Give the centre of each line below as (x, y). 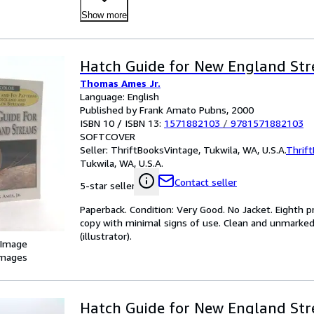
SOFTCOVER (108, 136)
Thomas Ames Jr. (120, 83)
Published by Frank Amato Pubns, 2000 (167, 110)
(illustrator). (106, 236)
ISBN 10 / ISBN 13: (122, 123)
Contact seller (206, 182)
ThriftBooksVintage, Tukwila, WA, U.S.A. (198, 150)
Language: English (120, 96)
